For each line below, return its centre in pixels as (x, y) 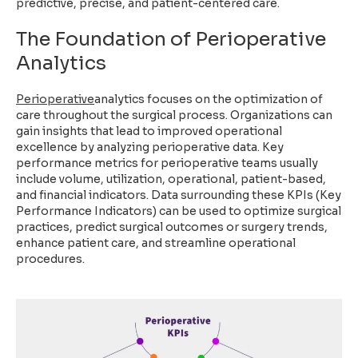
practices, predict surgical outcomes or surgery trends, (172, 227)
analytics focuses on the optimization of (209, 99)
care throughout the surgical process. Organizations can (174, 115)
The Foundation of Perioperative (171, 39)
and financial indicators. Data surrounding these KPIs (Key (179, 195)
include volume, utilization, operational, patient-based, (171, 179)
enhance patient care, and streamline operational (156, 243)
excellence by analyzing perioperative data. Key (150, 147)
